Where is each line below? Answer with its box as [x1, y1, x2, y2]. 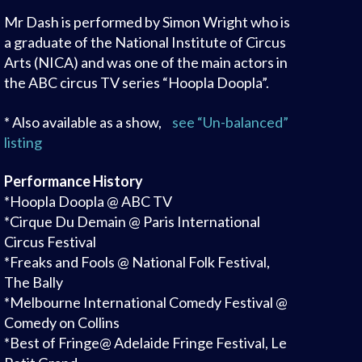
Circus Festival [3, 233, 96, 251]
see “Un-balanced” [171, 112, 288, 131]
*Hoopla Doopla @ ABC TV [3, 192, 172, 211]
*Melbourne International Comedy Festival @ [3, 293, 288, 312]
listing [3, 133, 42, 151]
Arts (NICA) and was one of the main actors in [3, 53, 288, 72]
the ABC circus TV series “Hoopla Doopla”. [3, 74, 269, 92]
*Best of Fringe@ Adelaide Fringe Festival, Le [3, 334, 287, 352]
